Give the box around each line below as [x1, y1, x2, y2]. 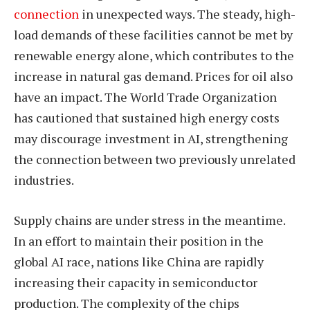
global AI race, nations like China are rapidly [14, 253, 264, 270]
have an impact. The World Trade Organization [14, 88, 277, 105]
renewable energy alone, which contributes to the [14, 46, 294, 64]
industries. [14, 171, 74, 188]
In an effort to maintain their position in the [14, 232, 264, 249]
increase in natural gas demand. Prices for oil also [14, 67, 293, 84]
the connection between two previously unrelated [14, 150, 295, 167]
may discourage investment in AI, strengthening [14, 129, 288, 147]
